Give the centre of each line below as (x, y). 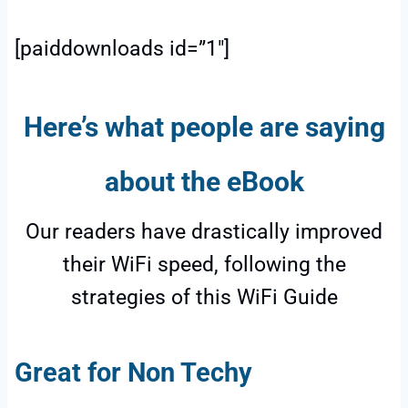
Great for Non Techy (133, 373)
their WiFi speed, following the (204, 264)
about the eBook (204, 181)
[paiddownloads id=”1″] (122, 48)
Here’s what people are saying (204, 127)
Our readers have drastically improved (204, 231)
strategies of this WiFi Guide (204, 297)
